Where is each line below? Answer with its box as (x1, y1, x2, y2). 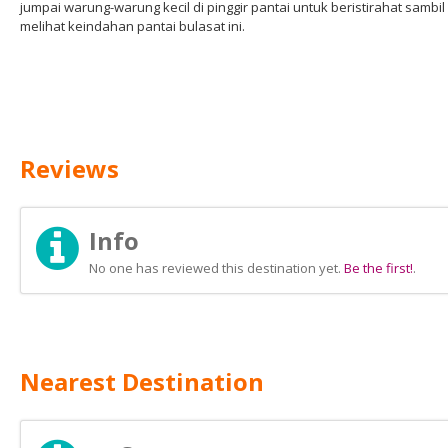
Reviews (20, 152, 119, 185)
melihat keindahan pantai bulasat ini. (20, 17, 245, 35)
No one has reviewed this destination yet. (89, 259, 344, 277)
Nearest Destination (20, 365, 264, 398)
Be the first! (344, 259, 413, 277)
